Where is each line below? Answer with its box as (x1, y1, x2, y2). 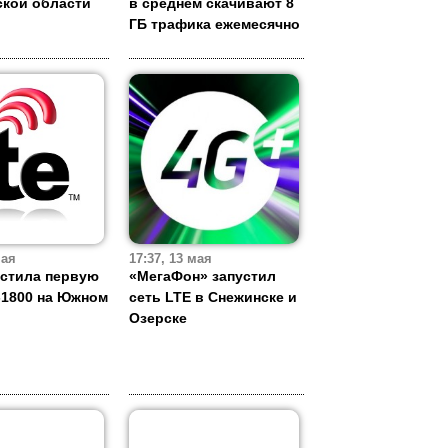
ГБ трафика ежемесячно (129, 16, 300, 33)
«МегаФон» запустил (129, 268, 276, 285)
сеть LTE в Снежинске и (129, 289, 297, 306)
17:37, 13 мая (129, 252, 212, 267)
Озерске (129, 310, 187, 327)
